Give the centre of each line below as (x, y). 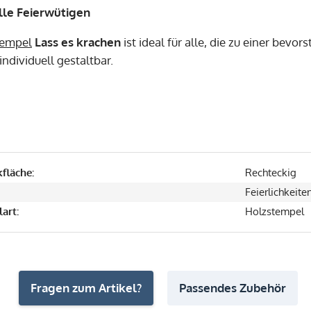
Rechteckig (271, 172)
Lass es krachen (78, 42)
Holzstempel (275, 211)
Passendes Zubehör (232, 287)
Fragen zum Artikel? (86, 287)
